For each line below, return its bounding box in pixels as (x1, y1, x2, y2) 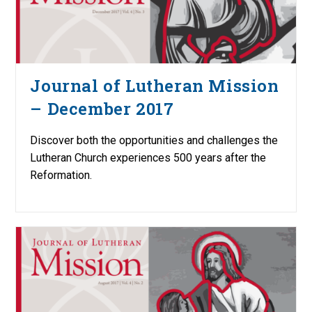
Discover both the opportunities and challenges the (30, 134, 279, 148)
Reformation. (30, 169, 93, 182)
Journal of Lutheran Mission (30, 75, 279, 97)
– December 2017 (30, 97, 174, 120)
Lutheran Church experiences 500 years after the (30, 151, 267, 165)
